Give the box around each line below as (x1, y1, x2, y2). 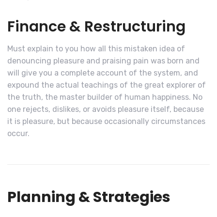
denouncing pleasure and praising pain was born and (7, 56, 200, 66)
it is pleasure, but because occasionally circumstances (7, 117, 205, 126)
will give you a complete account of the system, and (7, 68, 198, 78)
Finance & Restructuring (7, 16, 186, 37)
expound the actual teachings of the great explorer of (7, 80, 206, 90)
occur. (7, 129, 30, 139)
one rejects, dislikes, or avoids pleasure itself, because (7, 105, 204, 114)
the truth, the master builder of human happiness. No (7, 93, 202, 102)
